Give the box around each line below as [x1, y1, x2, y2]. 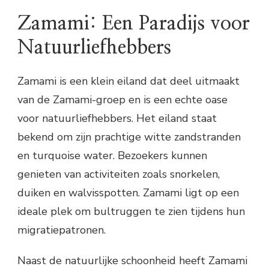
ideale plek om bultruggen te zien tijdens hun [17, 204, 245, 219]
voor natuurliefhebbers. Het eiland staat [17, 111, 217, 126]
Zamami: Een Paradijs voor [17, 14, 250, 34]
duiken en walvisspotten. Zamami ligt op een [17, 186, 239, 201]
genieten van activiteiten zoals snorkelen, [17, 167, 220, 182]
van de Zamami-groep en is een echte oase [17, 92, 228, 107]
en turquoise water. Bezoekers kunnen [17, 148, 207, 163]
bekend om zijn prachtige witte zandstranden [17, 130, 241, 145]
